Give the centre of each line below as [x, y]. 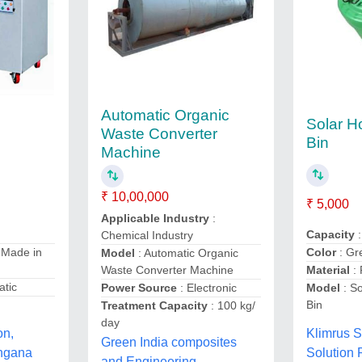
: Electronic [208, 288]
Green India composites [168, 342]
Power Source [140, 288]
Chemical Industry [147, 235]
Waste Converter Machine [167, 270]
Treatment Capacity [156, 305]
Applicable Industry [156, 218]
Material [330, 270]
